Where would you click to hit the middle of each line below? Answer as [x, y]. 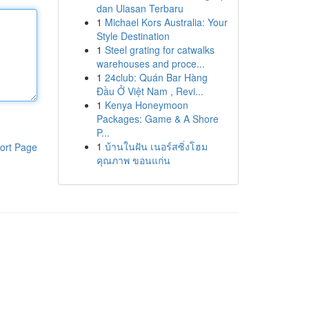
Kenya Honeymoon [146, 105]
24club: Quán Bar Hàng [156, 77]
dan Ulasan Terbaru [140, 8]
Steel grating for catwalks [159, 50]
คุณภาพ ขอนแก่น [133, 160]
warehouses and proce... [150, 63]
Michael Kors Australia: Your [166, 22]
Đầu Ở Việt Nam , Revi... [150, 91]
